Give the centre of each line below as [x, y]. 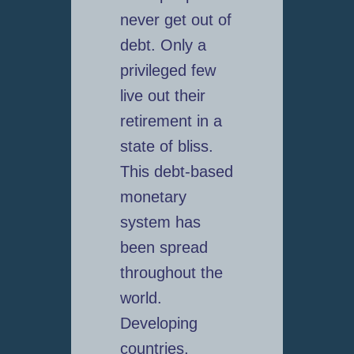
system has [160, 222]
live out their [162, 96]
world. [141, 298]
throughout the [171, 273]
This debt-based [176, 172]
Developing [158, 324]
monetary [153, 197]
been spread [164, 248]
